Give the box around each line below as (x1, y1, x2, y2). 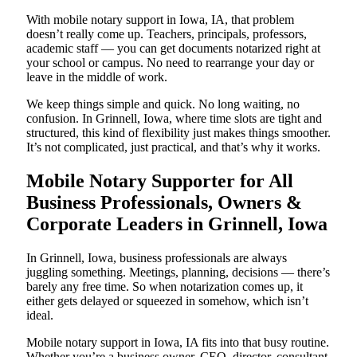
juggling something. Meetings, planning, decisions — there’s (26, 265, 330, 279)
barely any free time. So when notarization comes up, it (26, 279, 303, 293)
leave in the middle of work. (26, 70, 167, 84)
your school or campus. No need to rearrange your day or (26, 56, 314, 70)
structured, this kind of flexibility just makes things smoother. (26, 126, 331, 140)
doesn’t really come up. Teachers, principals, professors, (26, 27, 307, 41)
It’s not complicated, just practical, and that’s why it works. (26, 140, 320, 155)
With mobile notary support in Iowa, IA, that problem (26, 13, 294, 27)
